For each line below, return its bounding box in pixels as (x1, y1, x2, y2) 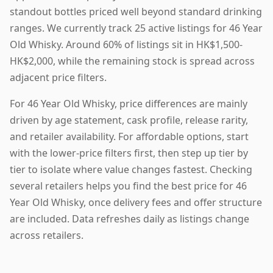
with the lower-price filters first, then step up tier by (10, 146, 248, 160)
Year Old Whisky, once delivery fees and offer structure (10, 195, 262, 209)
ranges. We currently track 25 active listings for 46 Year (10, 21, 263, 35)
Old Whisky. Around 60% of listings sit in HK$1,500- (10, 37, 243, 51)
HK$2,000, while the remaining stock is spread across (10, 54, 255, 68)
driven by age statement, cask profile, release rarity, (10, 113, 248, 127)
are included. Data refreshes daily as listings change (10, 211, 249, 225)
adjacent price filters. (10, 70, 107, 84)
